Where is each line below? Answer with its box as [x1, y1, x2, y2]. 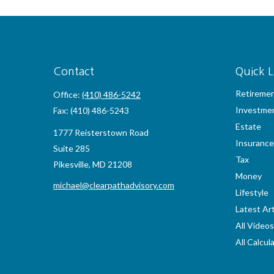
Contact [53, 66, 94, 77]
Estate [235, 121, 261, 131]
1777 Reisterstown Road [53, 127, 149, 138]
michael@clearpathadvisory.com [53, 180, 174, 190]
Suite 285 [53, 143, 90, 154]
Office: [53, 89, 82, 100]
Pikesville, [53, 159, 91, 169]
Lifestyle [235, 187, 268, 198]
